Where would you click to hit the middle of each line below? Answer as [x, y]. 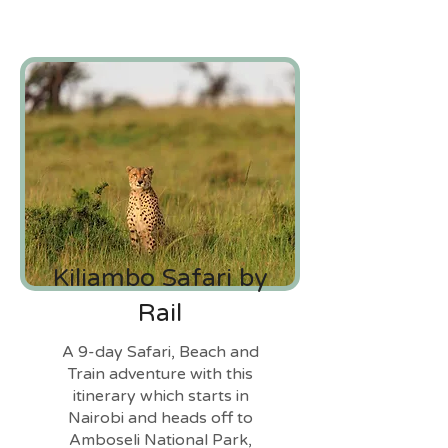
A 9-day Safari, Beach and [160, 352]
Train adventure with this [160, 374]
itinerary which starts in [160, 396]
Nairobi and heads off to [160, 418]
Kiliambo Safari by [160, 278]
